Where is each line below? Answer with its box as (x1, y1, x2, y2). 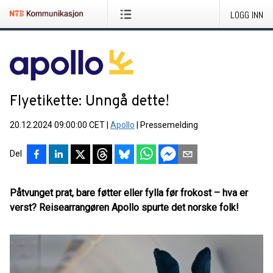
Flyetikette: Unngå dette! (10, 93, 169, 111)
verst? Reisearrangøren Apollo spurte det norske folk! (10, 202, 239, 213)
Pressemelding (140, 120, 198, 130)
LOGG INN (230, 9, 263, 21)
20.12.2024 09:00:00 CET (10, 120, 105, 130)
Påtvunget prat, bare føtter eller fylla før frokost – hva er (10, 187, 248, 199)
